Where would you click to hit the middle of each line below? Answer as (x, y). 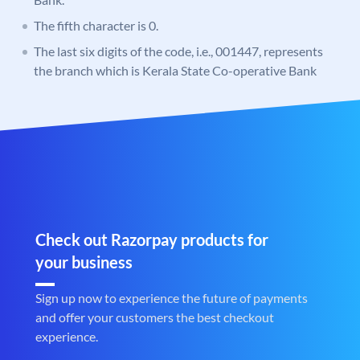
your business (84, 262)
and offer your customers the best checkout (155, 317)
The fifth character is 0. (96, 26)
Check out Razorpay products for (152, 240)
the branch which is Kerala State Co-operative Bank (175, 71)
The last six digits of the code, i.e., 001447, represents (178, 51)
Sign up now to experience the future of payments (172, 298)
